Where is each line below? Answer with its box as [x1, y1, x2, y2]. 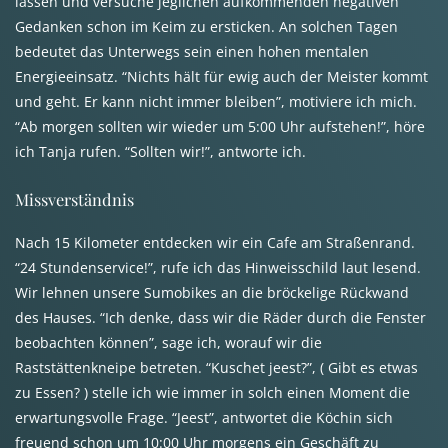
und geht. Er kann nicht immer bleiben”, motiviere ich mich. [15, 92, 417, 111]
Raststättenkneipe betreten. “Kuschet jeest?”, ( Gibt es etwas [15, 358, 418, 378]
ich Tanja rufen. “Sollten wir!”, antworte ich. [15, 142, 306, 161]
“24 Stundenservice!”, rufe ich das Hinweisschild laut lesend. [15, 258, 421, 278]
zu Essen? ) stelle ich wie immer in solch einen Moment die [15, 383, 410, 403]
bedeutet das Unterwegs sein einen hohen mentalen [15, 42, 369, 61]
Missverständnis [15, 188, 134, 210]
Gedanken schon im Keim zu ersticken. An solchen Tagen [15, 17, 398, 36]
